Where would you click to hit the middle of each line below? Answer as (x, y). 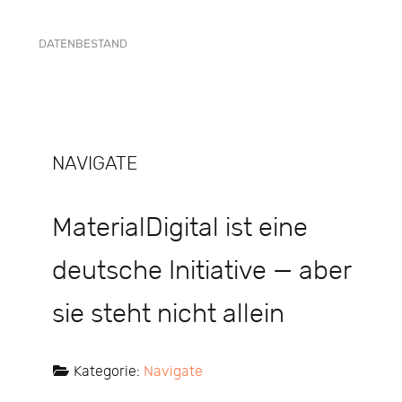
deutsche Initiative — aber (201, 271)
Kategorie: (107, 372)
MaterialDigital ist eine (180, 228)
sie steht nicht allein (168, 315)
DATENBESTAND (83, 44)
